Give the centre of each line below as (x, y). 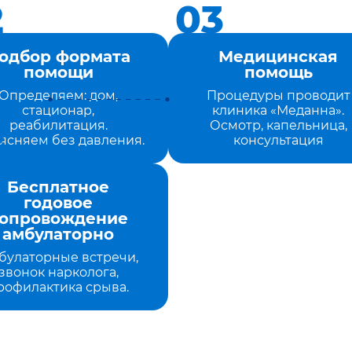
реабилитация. (58, 125)
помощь (278, 72)
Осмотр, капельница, (278, 125)
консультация (278, 140)
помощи (58, 72)
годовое (58, 203)
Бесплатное (58, 187)
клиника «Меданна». (278, 110)
